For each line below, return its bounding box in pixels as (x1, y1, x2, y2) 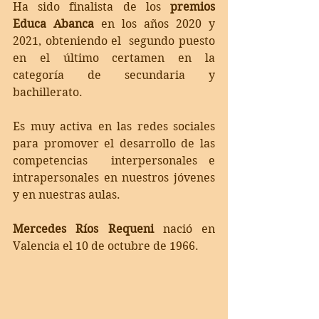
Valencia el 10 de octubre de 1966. (13, 239, 199, 253)
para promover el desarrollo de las (13, 136, 215, 150)
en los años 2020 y (94, 16, 215, 31)
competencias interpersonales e (13, 153, 215, 167)
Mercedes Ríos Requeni (13, 221, 154, 236)
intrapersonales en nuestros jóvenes (13, 170, 215, 184)
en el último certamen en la (13, 51, 215, 65)
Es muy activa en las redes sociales (13, 119, 215, 133)
